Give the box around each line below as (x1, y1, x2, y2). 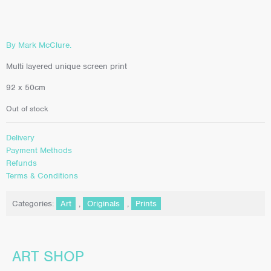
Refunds (6, 158, 37, 169)
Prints (135, 198, 157, 209)
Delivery (6, 132, 34, 143)
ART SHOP (12, 247, 84, 266)
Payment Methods (6, 145, 72, 156)
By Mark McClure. (6, 39, 71, 50)
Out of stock (6, 103, 48, 114)
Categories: (12, 198, 56, 209)
